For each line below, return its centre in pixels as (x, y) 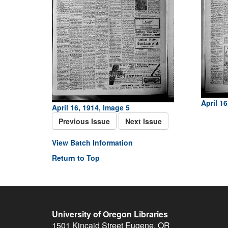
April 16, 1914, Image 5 (91, 107)
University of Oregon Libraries (110, 214)
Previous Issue (84, 121)
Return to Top (76, 158)
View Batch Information (92, 142)
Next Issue (144, 121)
